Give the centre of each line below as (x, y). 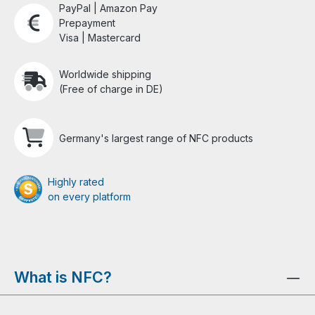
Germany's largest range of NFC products (156, 138)
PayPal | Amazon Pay (108, 8)
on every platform (89, 197)
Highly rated (76, 182)
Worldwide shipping (105, 75)
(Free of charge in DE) (111, 89)
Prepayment (87, 23)
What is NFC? (63, 277)
